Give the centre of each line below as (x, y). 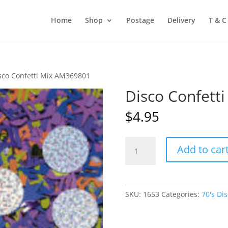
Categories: (181, 194)
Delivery (181, 20)
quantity (139, 189)
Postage (140, 20)
